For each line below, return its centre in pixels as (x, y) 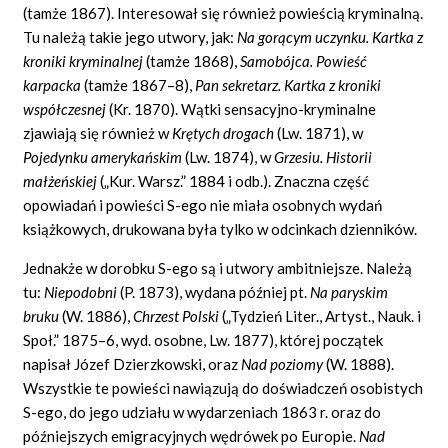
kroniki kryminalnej (85, 60)
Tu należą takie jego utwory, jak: (130, 36)
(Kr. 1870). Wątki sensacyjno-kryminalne (243, 108)
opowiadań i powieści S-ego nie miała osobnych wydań (203, 204)
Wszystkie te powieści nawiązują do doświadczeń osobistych (223, 387)
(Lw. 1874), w (230, 156)
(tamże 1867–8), (140, 84)
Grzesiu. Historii (323, 156)
